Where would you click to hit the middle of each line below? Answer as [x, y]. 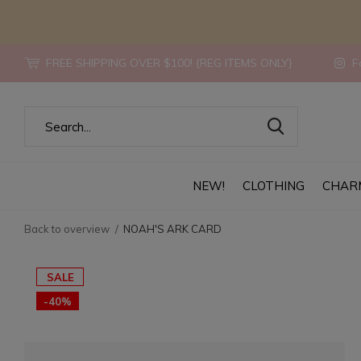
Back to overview [67, 229]
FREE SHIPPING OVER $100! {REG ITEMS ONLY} [168, 63]
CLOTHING [273, 185]
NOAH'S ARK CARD [172, 229]
